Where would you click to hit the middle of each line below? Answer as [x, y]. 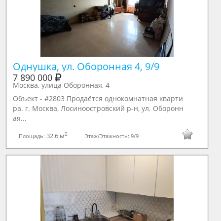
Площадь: [33, 136]
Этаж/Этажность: [108, 136]
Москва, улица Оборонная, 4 [61, 85]
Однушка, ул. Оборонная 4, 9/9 [86, 66]
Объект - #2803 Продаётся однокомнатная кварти [98, 98]
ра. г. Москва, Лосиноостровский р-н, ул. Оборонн [98, 108]
